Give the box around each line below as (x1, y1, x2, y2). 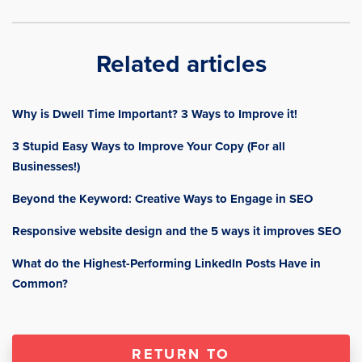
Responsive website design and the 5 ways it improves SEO (12, 222, 341, 241)
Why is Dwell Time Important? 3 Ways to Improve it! (12, 105, 297, 124)
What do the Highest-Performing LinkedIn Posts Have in (12, 255, 321, 273)
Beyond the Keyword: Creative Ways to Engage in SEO (12, 190, 313, 208)
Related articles (95, 46, 267, 82)
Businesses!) (12, 158, 80, 176)
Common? (12, 275, 68, 293)
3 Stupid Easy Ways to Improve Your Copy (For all (12, 137, 285, 156)
